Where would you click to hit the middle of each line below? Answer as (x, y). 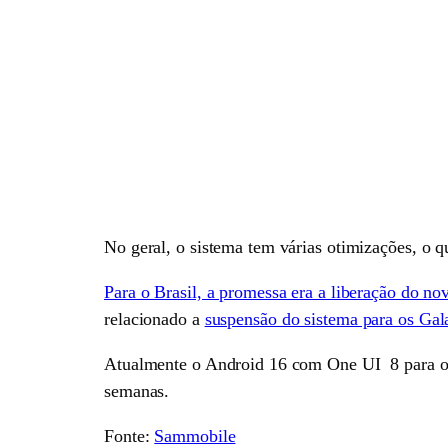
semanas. (137, 390)
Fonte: (129, 435)
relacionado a (154, 318)
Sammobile (195, 435)
